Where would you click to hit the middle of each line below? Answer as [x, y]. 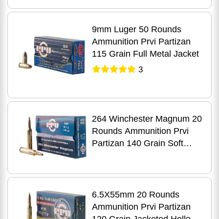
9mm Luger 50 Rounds [136, 29]
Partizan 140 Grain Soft [137, 143]
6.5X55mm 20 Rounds [135, 195]
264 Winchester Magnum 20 [147, 119]
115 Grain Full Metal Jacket [145, 54]
